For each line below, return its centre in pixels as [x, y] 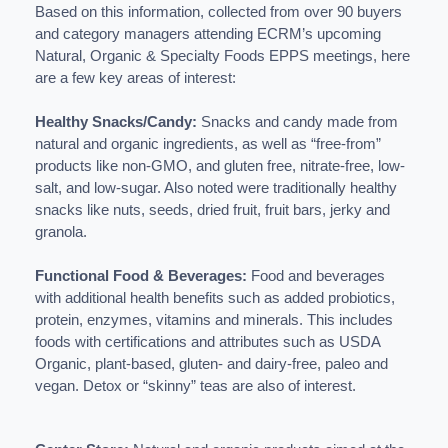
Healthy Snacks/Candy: [118, 121]
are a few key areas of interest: [135, 77]
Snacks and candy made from [299, 121]
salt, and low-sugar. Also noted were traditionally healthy [216, 187]
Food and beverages [318, 275]
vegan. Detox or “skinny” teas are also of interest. [195, 385]
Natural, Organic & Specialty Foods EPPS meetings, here [222, 55]
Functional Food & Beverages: [143, 275]
